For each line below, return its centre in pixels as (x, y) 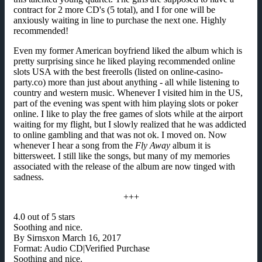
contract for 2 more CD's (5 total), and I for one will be (114, 10)
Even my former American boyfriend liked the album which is (128, 51)
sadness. (29, 177)
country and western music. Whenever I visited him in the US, (128, 93)
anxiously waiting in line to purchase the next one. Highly (120, 20)
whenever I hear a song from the (74, 146)
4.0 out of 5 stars (44, 217)
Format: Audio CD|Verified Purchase (82, 249)
